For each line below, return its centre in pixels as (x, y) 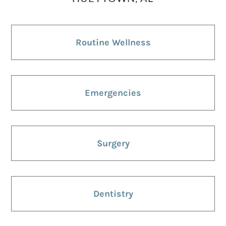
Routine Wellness (113, 42)
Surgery (113, 143)
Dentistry (113, 194)
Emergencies (113, 93)
